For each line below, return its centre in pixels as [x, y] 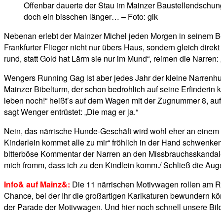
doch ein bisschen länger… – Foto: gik [91, 17]
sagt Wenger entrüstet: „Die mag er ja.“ [71, 112]
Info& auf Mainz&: [37, 184]
